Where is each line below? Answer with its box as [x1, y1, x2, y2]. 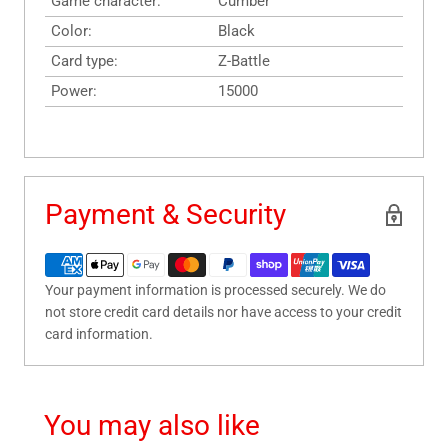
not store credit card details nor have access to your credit [45, 304, 402, 321]
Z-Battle [218, 52, 270, 71]
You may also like [44, 409, 260, 443]
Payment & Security [45, 198, 286, 232]
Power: [51, 82, 97, 101]
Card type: [51, 52, 118, 71]
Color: [51, 22, 92, 41]
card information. [45, 326, 153, 343]
